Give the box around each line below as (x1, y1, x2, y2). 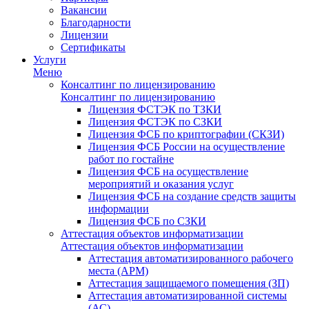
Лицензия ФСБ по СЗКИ (88, 215, 206, 227)
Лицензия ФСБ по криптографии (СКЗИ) (88, 128, 284, 140)
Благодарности (61, 17, 131, 28)
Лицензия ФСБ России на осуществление (88, 141, 285, 152)
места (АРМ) (88, 265, 148, 277)
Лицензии (61, 29, 108, 41)
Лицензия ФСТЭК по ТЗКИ (88, 103, 221, 115)
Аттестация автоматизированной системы (88, 290, 287, 301)
